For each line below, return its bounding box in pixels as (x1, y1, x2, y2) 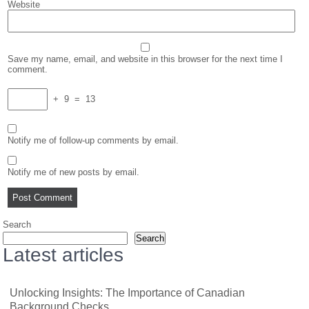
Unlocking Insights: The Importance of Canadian (10, 287, 246, 299)
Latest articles (3, 244, 124, 266)
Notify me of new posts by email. (8, 167, 140, 177)
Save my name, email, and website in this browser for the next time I (8, 54, 283, 64)
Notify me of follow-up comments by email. (8, 135, 179, 146)
